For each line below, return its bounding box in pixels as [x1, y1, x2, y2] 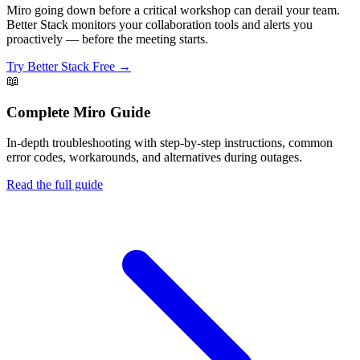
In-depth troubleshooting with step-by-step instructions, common [6, 136, 333, 150]
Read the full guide [6, 178, 103, 192]
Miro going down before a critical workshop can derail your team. [6, 2, 340, 17]
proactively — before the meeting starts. [6, 31, 208, 46]
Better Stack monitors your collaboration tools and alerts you [6, 17, 313, 31]
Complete [6, 103, 73, 121]
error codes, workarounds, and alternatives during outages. [6, 150, 302, 165]
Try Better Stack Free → [6, 59, 131, 73]
